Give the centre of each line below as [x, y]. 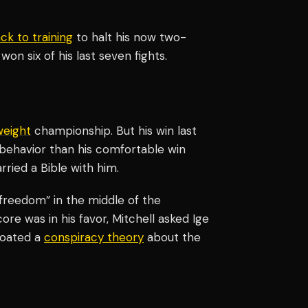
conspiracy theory [94, 237]
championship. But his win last [114, 130]
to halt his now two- [130, 37]
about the [172, 237]
